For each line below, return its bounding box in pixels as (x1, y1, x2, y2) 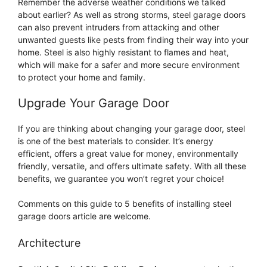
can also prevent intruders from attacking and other (18, 22, 219, 33)
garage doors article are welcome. (18, 211, 151, 222)
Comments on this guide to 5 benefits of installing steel (18, 198, 231, 209)
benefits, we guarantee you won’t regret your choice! (18, 173, 224, 184)
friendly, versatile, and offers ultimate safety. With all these (18, 161, 246, 172)
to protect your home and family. (18, 72, 145, 83)
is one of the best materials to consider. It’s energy (18, 136, 213, 147)
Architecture (18, 237, 80, 250)
